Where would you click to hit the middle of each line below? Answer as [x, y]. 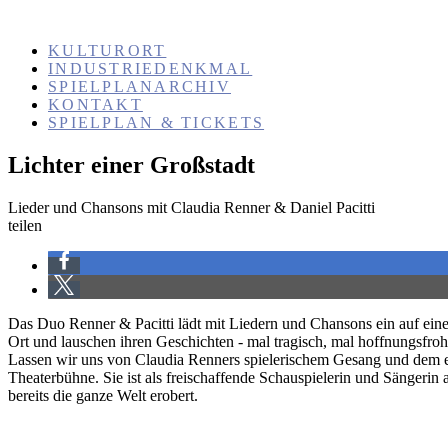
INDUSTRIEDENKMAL [150, 68]
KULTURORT [107, 50]
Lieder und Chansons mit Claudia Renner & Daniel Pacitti [191, 207]
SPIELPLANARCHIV [139, 86]
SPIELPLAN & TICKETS [156, 122]
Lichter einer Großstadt [131, 164]
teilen [25, 225]
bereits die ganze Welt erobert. [103, 395]
